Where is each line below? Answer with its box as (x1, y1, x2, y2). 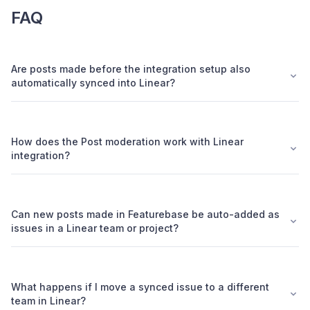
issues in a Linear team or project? (11, 222, 179, 235)
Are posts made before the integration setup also (11, 63, 250, 75)
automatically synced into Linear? (11, 77, 175, 89)
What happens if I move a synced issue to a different (11, 281, 269, 293)
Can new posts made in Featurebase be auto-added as (11, 208, 280, 221)
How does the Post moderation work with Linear (11, 136, 244, 148)
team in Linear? (11, 295, 86, 307)
